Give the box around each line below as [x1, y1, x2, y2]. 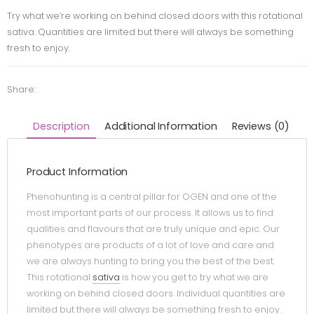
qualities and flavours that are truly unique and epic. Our [27, 223, 280, 235]
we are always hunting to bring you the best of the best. [27, 255, 275, 268]
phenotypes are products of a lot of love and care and [27, 239, 274, 252]
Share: [7, 83, 36, 95]
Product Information [27, 165, 128, 179]
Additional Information [104, 118, 217, 133]
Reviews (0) [231, 118, 290, 133]
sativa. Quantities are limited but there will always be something [7, 25, 294, 38]
